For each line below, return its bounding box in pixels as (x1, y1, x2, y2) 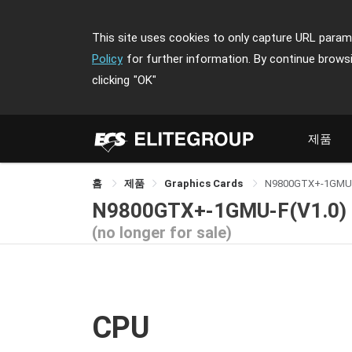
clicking (92, 73, 130, 87)
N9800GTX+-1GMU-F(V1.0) (92, 198, 346, 222)
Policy (92, 52, 123, 66)
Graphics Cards (164, 178, 245, 189)
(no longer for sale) (92, 222, 232, 242)
